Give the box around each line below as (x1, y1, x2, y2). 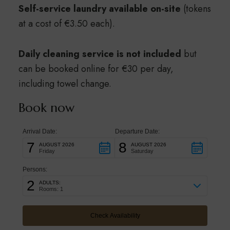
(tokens (180, 2, 211, 16)
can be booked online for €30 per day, (18, 62, 174, 76)
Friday (39, 148, 55, 155)
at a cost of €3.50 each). (18, 17, 115, 31)
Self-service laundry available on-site (18, 2, 181, 16)
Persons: (22, 166, 47, 174)
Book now (18, 100, 74, 116)
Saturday (131, 148, 154, 155)
